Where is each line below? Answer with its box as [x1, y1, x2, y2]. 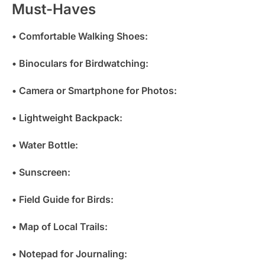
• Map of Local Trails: [12, 220, 108, 232]
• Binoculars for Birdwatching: [12, 57, 148, 69]
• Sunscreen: [12, 166, 70, 178]
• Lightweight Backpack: [12, 111, 122, 124]
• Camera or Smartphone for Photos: [12, 84, 177, 96]
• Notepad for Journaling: [12, 247, 127, 260]
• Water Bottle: [12, 138, 78, 151]
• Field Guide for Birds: [12, 193, 114, 205]
